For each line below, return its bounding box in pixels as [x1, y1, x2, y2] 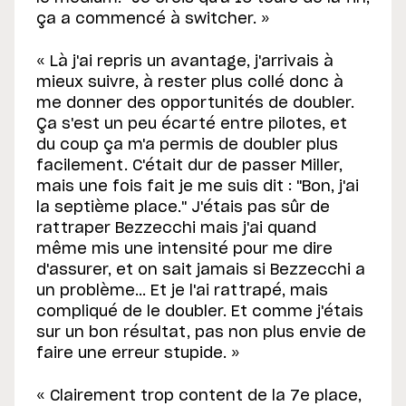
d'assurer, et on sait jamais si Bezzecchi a [36, 263, 365, 278]
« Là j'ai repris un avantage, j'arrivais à [36, 54, 333, 70]
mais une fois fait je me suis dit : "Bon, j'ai [36, 179, 359, 195]
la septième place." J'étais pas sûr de [36, 200, 330, 216]
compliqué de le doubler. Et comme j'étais [36, 304, 363, 320]
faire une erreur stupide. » [36, 346, 240, 362]
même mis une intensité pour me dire [36, 242, 333, 257]
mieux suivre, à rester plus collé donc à [36, 75, 343, 91]
